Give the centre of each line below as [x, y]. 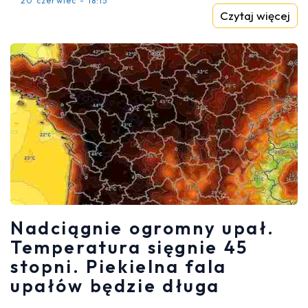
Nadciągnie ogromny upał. [143, 228]
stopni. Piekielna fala [119, 267]
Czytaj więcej [255, 15]
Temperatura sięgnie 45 [129, 247]
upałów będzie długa [115, 286]
